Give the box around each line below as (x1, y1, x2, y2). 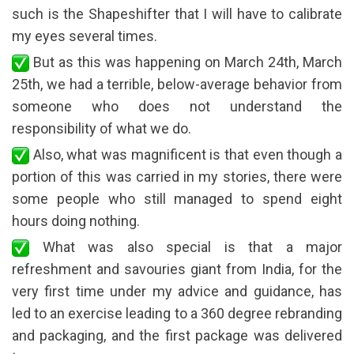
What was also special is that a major (29, 238, 342, 255)
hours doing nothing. (12, 212, 140, 229)
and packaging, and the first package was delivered (12, 326, 342, 344)
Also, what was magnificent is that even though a (29, 145, 342, 163)
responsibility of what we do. (12, 119, 191, 137)
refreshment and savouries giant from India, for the (12, 260, 342, 277)
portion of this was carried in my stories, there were (12, 168, 342, 185)
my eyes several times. (12, 27, 157, 44)
